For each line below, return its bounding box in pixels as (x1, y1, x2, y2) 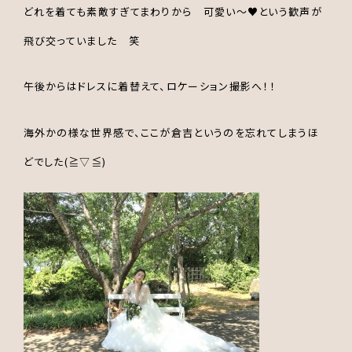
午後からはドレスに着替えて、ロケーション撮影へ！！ (23, 79, 277, 94)
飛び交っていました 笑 (23, 33, 140, 49)
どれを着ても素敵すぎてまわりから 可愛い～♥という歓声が (23, 4, 322, 20)
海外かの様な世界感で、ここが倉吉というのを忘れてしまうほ (23, 124, 319, 140)
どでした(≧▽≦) (23, 153, 107, 169)
